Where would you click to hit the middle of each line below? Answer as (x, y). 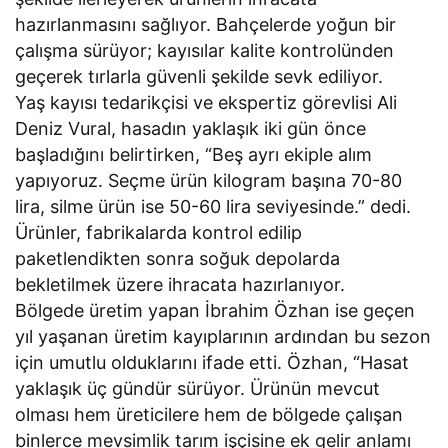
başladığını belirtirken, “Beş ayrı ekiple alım (194, 154)
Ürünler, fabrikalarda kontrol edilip (159, 232)
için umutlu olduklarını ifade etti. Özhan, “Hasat (212, 362)
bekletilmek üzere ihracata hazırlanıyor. (180, 284)
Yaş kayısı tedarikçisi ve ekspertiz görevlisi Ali (206, 102)
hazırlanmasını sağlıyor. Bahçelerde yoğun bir (206, 24)
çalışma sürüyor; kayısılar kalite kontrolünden (205, 50)
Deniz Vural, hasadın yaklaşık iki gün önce (191, 128)
